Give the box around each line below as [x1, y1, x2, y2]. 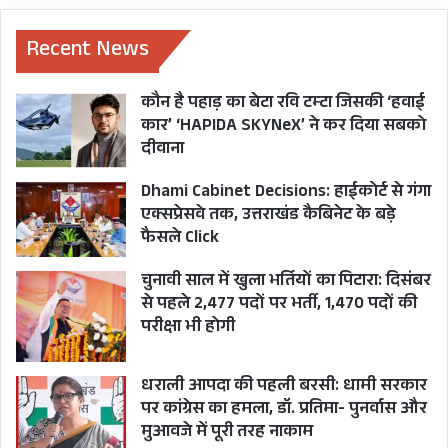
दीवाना [141, 135, 184, 165]
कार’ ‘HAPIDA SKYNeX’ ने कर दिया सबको [141, 112, 426, 142]
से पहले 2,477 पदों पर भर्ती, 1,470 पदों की [141, 290, 417, 320]
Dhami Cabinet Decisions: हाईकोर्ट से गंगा [141, 178, 431, 208]
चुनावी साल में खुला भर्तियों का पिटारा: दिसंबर [141, 267, 431, 297]
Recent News [26, 32, 149, 70]
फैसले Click [141, 224, 219, 254]
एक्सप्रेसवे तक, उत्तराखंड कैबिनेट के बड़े [141, 201, 396, 231]
